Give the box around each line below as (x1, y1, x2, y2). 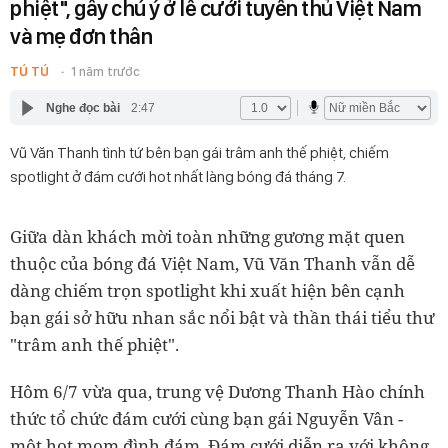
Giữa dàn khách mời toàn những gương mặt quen (10, 225, 405, 248)
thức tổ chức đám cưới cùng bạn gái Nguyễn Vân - (10, 407, 403, 430)
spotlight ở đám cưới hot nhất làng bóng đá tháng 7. (10, 167, 346, 186)
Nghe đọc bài (45, 100, 120, 115)
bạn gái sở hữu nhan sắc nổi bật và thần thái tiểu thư (10, 306, 434, 329)
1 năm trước (71, 64, 140, 79)
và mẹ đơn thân (10, 23, 152, 49)
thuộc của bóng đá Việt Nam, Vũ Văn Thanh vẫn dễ (10, 252, 415, 275)
